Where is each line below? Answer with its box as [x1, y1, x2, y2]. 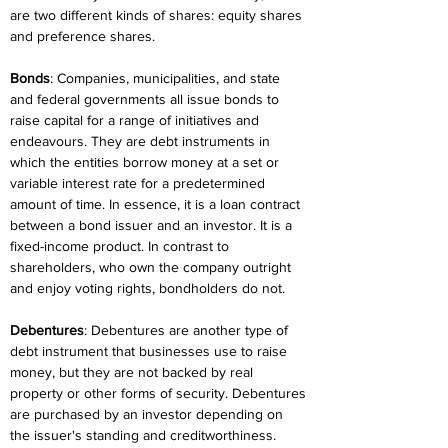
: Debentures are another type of [84, 322, 292, 338]
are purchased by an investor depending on [10, 406, 287, 422]
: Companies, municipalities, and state [50, 70, 284, 86]
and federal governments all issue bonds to [10, 91, 283, 107]
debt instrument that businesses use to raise [10, 343, 291, 359]
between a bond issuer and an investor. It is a [10, 217, 296, 233]
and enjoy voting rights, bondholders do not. [10, 280, 285, 296]
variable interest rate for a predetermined [10, 175, 269, 191]
